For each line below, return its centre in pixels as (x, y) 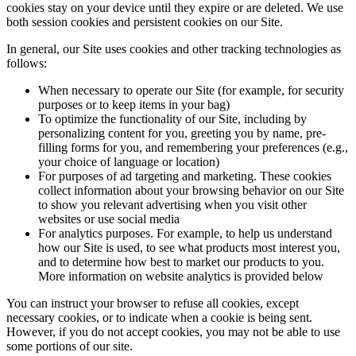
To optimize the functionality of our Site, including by (172, 119)
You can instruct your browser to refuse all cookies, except (153, 303)
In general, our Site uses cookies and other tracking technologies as (174, 49)
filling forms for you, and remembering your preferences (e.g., (193, 147)
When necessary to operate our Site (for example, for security (191, 90)
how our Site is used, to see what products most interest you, (189, 248)
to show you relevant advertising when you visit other (172, 205)
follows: (27, 63)
